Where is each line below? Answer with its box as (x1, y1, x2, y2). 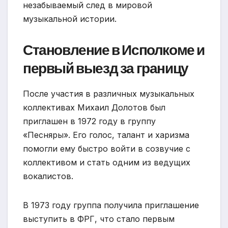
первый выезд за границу (23, 59, 188, 79)
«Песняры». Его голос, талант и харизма (23, 130, 189, 140)
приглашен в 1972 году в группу (23, 116, 156, 127)
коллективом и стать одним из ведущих (23, 157, 190, 168)
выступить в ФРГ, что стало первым (23, 214, 175, 224)
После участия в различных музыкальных (23, 89, 194, 99)
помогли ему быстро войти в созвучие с (23, 144, 190, 154)
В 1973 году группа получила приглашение (23, 200, 199, 211)
